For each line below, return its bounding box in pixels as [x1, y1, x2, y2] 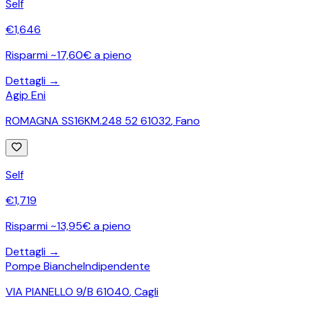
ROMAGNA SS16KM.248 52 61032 [6, 113, 171, 128]
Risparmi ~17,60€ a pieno [6, 47, 131, 62]
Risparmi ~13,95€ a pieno [6, 218, 131, 233]
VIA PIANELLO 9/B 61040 [6, 284, 129, 299]
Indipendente [83, 258, 150, 273]
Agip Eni [6, 87, 46, 102]
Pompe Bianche [6, 258, 83, 273]
